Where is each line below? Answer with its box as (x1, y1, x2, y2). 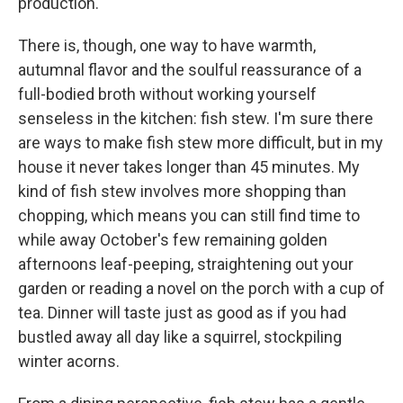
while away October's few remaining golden (18, 230, 327, 249)
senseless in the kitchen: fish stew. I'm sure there (18, 109, 373, 128)
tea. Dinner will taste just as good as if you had (18, 303, 346, 322)
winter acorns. (18, 352, 120, 371)
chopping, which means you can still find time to (18, 206, 360, 225)
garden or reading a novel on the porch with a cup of (18, 279, 385, 298)
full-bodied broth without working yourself (18, 85, 317, 103)
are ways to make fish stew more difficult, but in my (18, 133, 383, 152)
